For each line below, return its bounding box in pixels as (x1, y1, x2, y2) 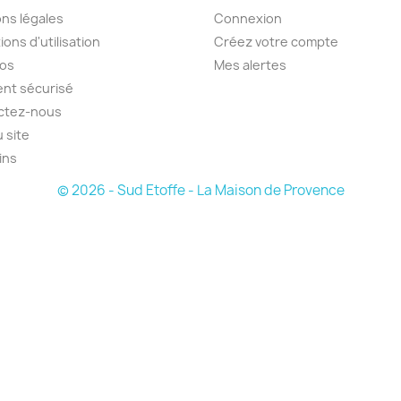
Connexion (214, 10, 282, 28)
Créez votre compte (214, 33, 338, 51)
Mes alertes (214, 56, 286, 74)
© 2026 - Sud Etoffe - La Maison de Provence (56, 181, 345, 200)
